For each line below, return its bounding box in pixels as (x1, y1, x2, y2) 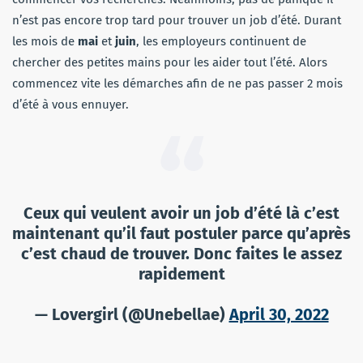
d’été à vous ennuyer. (12, 96, 129, 112)
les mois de (12, 33, 78, 49)
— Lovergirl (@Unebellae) (34, 304, 229, 324)
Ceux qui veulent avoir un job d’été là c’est (23, 203, 340, 223)
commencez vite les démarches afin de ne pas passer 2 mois (12, 75, 343, 91)
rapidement (138, 263, 225, 284)
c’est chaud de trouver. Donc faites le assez (21, 243, 342, 263)
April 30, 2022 (228, 304, 329, 324)
